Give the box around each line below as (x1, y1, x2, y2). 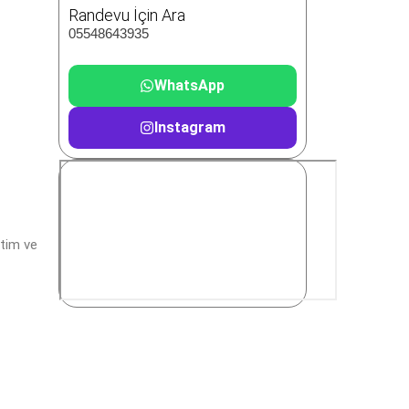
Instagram (153, 118, 225, 136)
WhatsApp (154, 76, 225, 94)
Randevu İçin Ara (68, 5, 185, 25)
